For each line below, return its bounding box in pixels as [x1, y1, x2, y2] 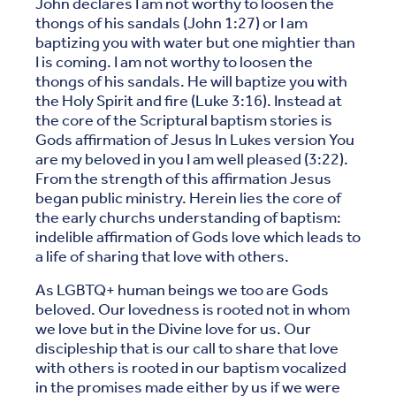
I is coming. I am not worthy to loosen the [35, 53, 313, 72]
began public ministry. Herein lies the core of [35, 189, 341, 208]
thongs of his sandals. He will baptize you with [35, 72, 347, 91]
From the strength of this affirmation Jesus [35, 170, 331, 188]
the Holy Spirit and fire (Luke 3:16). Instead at [35, 92, 342, 110]
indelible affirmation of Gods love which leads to [35, 228, 361, 247]
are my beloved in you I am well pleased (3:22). [35, 150, 348, 169]
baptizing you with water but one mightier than [35, 34, 355, 52]
